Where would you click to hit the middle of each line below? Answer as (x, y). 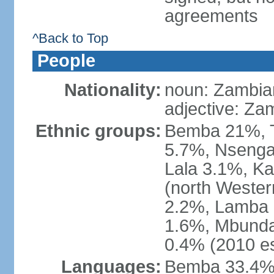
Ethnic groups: (98, 131)
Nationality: (113, 90)
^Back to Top (70, 38)
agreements (211, 16)
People (66, 61)
